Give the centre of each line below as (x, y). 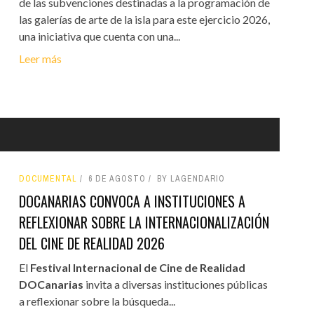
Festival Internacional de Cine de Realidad (137, 267)
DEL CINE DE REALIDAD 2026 (91, 243)
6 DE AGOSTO (117, 178)
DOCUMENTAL (48, 178)
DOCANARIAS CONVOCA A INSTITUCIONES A (132, 201)
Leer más (40, 58)
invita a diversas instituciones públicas (175, 284)
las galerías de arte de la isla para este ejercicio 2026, (144, 19)
